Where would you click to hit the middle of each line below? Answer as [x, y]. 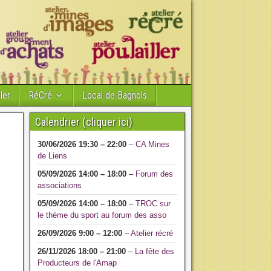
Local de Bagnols [115, 95]
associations [59, 185]
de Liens [52, 156]
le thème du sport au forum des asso [102, 215]
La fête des [154, 251]
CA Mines [152, 144]
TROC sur [153, 204]
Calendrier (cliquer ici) [83, 122]
